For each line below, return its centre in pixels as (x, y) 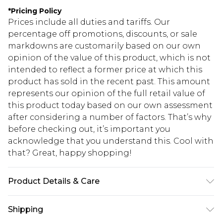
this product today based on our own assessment (110, 106)
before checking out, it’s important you (89, 129)
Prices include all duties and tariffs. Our (89, 22)
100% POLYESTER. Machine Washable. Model (100, 202)
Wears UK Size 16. (42, 216)
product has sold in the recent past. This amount (109, 82)
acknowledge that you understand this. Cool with (111, 141)
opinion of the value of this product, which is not (109, 58)
